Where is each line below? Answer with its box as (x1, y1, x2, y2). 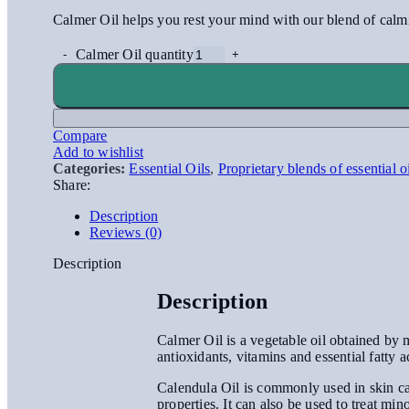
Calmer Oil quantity (76, 46, 194, 62)
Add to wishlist (53, 143, 143, 160)
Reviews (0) (89, 224, 163, 240)
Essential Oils (129, 160, 211, 176)
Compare (53, 127, 108, 143)
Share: (53, 176, 91, 193)
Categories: (53, 160, 126, 176)
